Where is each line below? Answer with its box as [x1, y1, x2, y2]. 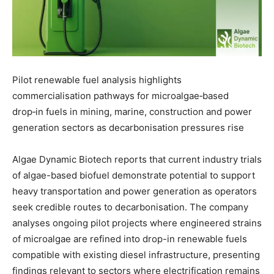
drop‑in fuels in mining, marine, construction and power [12, 105, 252, 117]
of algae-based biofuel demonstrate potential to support [12, 169, 255, 181]
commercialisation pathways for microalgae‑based [12, 89, 229, 102]
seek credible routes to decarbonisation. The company [12, 201, 248, 213]
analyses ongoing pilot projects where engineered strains [12, 217, 262, 229]
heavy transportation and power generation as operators [12, 185, 257, 197]
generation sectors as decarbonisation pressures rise [12, 121, 244, 133]
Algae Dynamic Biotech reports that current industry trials [12, 153, 262, 165]
